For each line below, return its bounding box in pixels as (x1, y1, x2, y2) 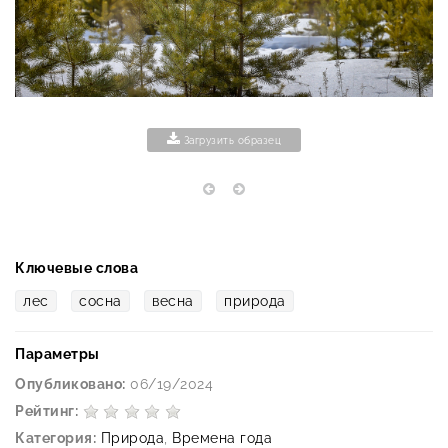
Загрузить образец (180, 134, 282, 147)
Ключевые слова (15, 259, 138, 276)
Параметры (15, 345, 100, 362)
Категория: (15, 429, 96, 446)
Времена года (172, 429, 272, 446)
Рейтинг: (15, 402, 78, 419)
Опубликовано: (15, 375, 126, 392)
